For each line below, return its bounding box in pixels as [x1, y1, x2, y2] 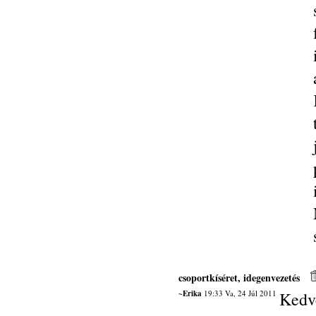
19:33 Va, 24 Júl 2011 [201, 288, 276, 298]
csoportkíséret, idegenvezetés [178, 270, 300, 285]
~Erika [178, 288, 202, 299]
